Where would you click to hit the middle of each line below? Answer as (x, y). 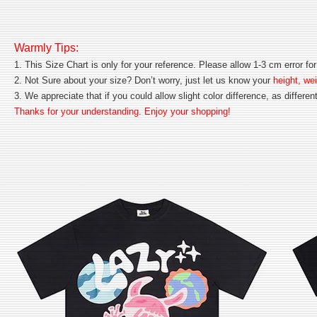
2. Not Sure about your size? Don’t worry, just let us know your (142, 80)
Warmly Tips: (46, 47)
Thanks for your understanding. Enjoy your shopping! (122, 111)
